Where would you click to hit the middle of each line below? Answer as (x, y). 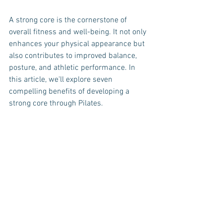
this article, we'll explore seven (62, 80)
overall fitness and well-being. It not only (79, 32)
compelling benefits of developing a (70, 92)
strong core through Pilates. (56, 104)
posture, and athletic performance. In (73, 68)
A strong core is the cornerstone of (69, 20)
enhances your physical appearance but (78, 44)
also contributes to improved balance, (74, 56)
